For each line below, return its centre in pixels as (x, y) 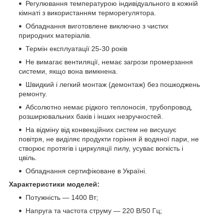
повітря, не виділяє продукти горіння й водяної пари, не (109, 139)
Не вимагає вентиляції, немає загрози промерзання (109, 62)
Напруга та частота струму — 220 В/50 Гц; (94, 210)
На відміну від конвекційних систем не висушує (101, 129)
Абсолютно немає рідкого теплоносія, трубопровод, (109, 107)
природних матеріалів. (55, 35)
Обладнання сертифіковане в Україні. (86, 171)
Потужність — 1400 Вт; (62, 197)
